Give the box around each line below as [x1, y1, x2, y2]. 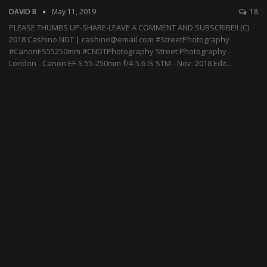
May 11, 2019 [52, 7, 96, 17]
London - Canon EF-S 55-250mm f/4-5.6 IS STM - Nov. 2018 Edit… [9, 58, 233, 69]
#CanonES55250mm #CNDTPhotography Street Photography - [9, 46, 231, 57]
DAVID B [9, 7, 38, 17]
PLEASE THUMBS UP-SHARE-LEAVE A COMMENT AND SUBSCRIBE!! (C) [9, 22, 249, 33]
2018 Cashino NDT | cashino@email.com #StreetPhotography [9, 34, 229, 45]
